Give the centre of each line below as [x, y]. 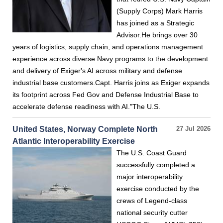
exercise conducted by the [158, 189]
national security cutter [152, 213]
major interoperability [150, 177]
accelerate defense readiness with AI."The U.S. [86, 107]
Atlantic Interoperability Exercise [74, 141]
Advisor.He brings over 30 [157, 35]
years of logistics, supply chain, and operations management [108, 47]
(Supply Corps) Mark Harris [160, 11]
